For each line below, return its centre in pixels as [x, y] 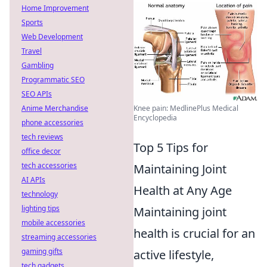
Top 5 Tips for [171, 148]
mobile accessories [53, 223]
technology [40, 194]
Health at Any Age [183, 191]
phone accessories [52, 122]
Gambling [38, 65]
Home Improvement [55, 8]
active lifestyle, [174, 255]
